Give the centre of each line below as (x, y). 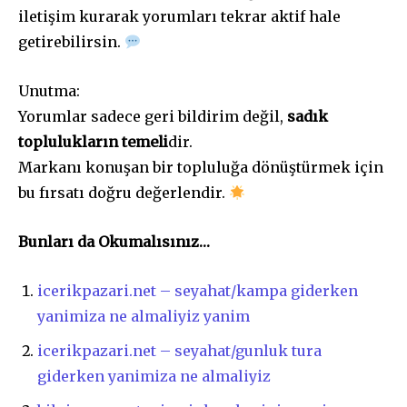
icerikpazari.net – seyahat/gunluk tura (179, 351)
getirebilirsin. (71, 42)
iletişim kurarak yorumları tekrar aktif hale (179, 17)
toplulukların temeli (93, 142)
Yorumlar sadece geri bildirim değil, (153, 117)
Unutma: (49, 91)
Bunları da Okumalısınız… (114, 242)
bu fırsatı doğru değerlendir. (124, 193)
